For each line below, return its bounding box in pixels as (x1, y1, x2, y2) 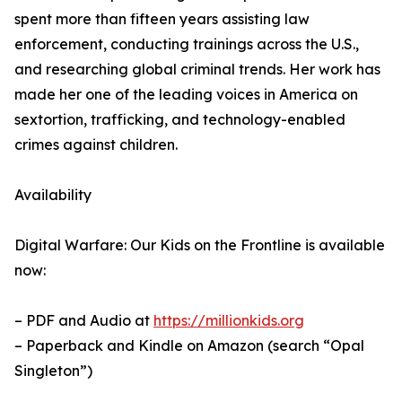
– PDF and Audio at (14, 311, 153, 330)
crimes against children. (14, 135, 178, 154)
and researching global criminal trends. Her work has (14, 60, 380, 79)
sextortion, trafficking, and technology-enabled (14, 110, 345, 129)
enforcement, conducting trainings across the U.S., (14, 35, 359, 54)
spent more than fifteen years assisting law (14, 10, 310, 29)
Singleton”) (14, 362, 92, 380)
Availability (14, 186, 92, 205)
